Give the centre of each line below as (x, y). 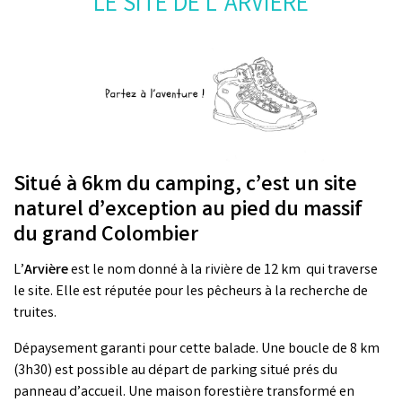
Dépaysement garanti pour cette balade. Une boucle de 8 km (197, 350)
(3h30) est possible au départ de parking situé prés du (175, 371)
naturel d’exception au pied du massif (188, 212)
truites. (35, 314)
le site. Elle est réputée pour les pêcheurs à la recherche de (191, 293)
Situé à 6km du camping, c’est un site (185, 187)
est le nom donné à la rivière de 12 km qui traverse (224, 271)
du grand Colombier (106, 237)
